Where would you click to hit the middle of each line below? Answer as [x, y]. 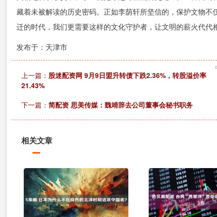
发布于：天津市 [42, 47]
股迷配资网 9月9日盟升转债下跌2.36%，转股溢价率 [127, 75]
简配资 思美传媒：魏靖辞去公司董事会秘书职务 [121, 105]
